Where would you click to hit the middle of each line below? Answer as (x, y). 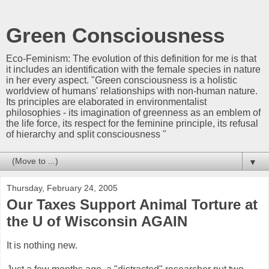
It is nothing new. (42, 245)
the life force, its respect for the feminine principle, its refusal (132, 123)
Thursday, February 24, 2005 (62, 188)
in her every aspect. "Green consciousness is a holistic (122, 80)
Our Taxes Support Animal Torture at (132, 204)
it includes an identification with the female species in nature (133, 69)
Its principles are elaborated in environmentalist (106, 102)
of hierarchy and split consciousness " (86, 134)
